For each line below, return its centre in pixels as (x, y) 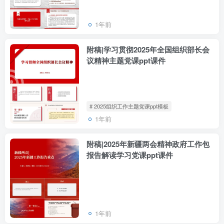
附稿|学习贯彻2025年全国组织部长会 (148, 50)
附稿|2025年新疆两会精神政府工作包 (148, 144)
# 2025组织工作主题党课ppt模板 (129, 106)
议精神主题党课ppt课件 (126, 61)
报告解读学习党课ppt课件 (130, 155)
